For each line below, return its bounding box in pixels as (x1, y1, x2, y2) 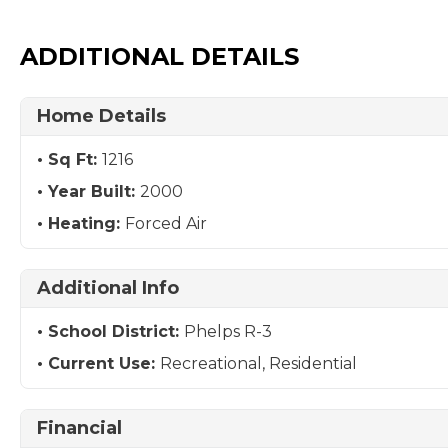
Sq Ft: (48, 150, 102, 169)
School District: (48, 322, 184, 341)
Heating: (48, 214, 125, 233)
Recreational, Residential (160, 354, 357, 373)
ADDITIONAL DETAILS (20, 42, 299, 71)
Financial (37, 417, 122, 439)
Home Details (37, 105, 166, 127)
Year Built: (48, 182, 140, 201)
